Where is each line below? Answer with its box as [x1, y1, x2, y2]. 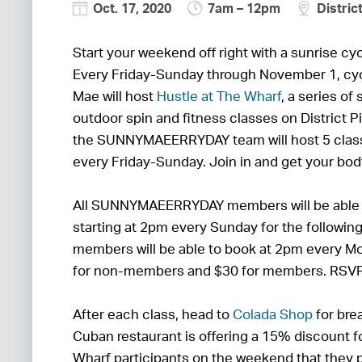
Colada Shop [233, 305, 313, 322]
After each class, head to [73, 305, 233, 322]
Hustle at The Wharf [157, 87, 281, 104]
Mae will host [73, 87, 157, 104]
